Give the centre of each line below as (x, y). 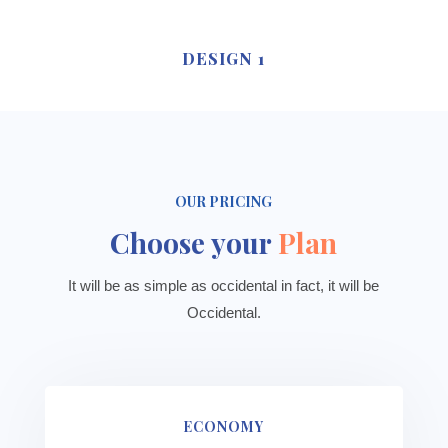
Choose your (194, 242)
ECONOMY (224, 426)
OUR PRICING (224, 201)
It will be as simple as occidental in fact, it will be (224, 285)
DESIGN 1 (224, 58)
